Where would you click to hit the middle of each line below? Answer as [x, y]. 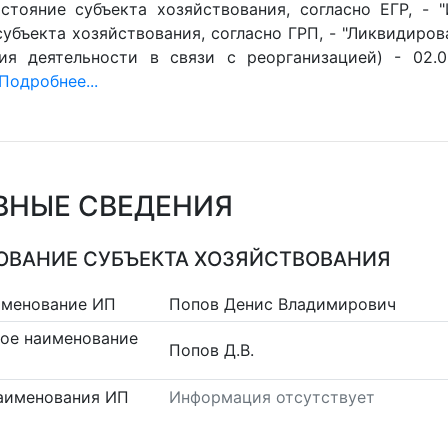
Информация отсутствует [272, 396]
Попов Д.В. [212, 350]
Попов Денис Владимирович [283, 303]
